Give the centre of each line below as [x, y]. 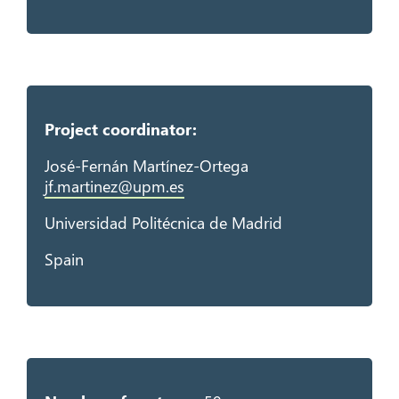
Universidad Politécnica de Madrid [163, 222]
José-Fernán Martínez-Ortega [148, 165]
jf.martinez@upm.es [114, 186]
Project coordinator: [120, 129]
